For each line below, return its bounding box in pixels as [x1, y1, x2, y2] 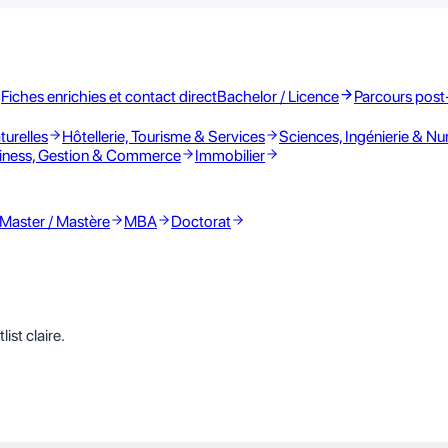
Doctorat [171, 212, 231, 231]
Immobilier [195, 146, 265, 165]
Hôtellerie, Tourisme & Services [62, 127, 265, 146]
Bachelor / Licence [217, 87, 339, 106]
